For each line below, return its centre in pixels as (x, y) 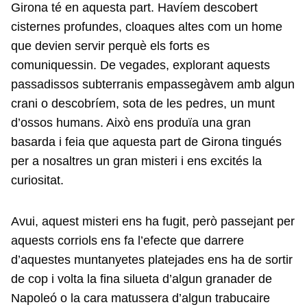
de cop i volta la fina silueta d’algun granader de (142, 279)
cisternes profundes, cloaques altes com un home (147, 27)
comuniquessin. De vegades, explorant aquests (140, 65)
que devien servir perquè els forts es (110, 46)
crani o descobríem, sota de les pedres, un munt (143, 103)
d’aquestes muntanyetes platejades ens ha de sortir (152, 260)
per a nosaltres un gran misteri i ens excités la (136, 161)
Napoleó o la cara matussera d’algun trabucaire (140, 298)
